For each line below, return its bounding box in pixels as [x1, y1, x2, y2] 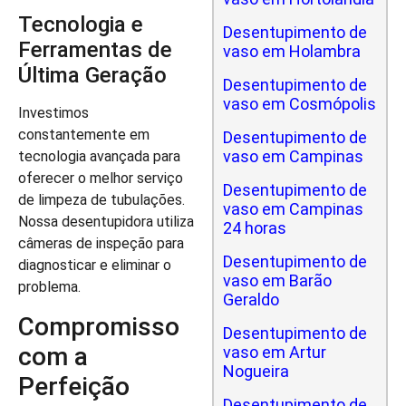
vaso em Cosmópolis [223, 94, 376, 113]
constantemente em [18, 126, 150, 144]
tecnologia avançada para [18, 148, 180, 166]
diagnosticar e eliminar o [18, 256, 171, 275]
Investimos [18, 104, 89, 122]
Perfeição [18, 371, 130, 401]
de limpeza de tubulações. [18, 191, 185, 209]
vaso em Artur [223, 343, 326, 362]
